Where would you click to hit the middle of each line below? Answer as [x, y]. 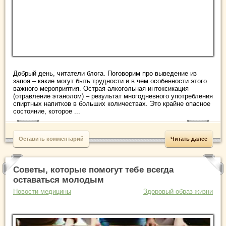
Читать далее [189, 138]
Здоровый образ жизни [178, 191]
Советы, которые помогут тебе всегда [93, 169]
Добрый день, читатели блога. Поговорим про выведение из [105, 73]
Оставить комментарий [51, 138]
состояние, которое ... [47, 111]
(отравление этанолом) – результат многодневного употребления [113, 96]
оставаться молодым [59, 180]
